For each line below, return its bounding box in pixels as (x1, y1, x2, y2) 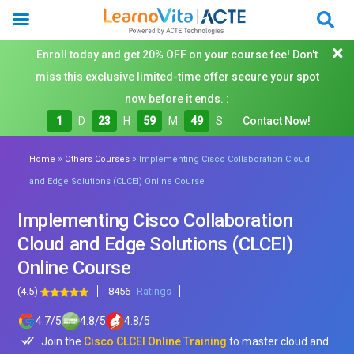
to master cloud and (227, 335, 330, 348)
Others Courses (65, 154, 130, 164)
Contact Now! (242, 115, 311, 127)
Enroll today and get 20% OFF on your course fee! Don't (36, 48, 318, 61)
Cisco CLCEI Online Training (84, 335, 228, 348)
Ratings (137, 285, 172, 297)
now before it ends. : (125, 92, 229, 105)
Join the (41, 335, 85, 348)
